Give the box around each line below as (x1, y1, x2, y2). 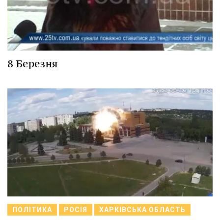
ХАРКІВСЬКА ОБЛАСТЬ (99, 205, 186, 214)
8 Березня (7, 57, 58, 71)
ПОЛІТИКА (12, 205, 52, 214)
